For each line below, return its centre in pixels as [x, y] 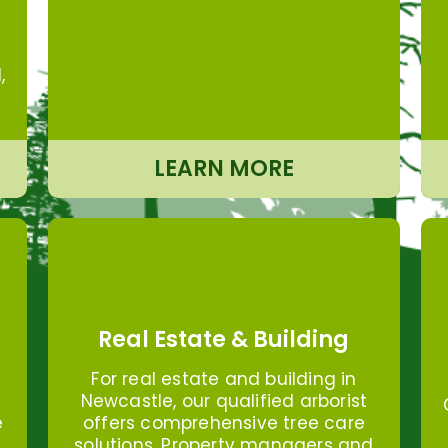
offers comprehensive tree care [223, 423]
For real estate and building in [224, 379]
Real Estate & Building [224, 340]
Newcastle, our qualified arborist [224, 401]
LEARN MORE [223, 168]
